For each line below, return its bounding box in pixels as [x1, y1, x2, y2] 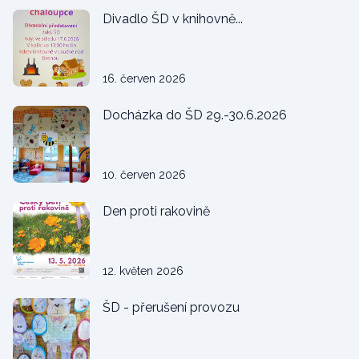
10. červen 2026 [103, 168, 186, 181]
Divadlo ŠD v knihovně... [103, 11, 243, 26]
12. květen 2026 [103, 264, 184, 277]
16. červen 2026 [103, 72, 186, 85]
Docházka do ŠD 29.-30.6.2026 [103, 107, 287, 123]
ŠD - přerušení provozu [103, 300, 240, 315]
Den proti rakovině [103, 204, 210, 219]
